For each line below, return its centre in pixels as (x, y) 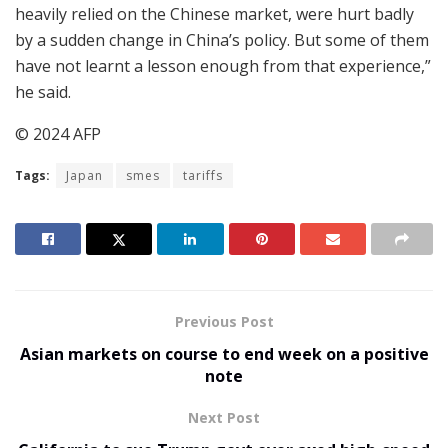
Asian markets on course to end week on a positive (224, 354)
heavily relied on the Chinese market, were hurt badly (214, 14)
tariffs (203, 176)
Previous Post (224, 322)
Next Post (224, 418)
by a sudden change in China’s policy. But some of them (222, 40)
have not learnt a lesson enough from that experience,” (223, 66)
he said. (43, 92)
